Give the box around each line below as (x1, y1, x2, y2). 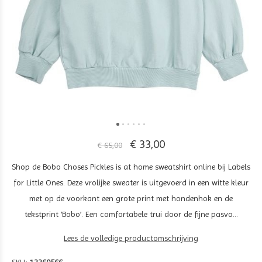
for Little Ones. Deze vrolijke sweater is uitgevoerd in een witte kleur (13, 178, 249, 187)
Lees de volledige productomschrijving (64, 233, 198, 243)
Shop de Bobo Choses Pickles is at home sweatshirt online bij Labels (12, 162, 250, 171)
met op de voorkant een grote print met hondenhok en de (29, 194, 233, 203)
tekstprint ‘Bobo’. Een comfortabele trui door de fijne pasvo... (24, 209, 238, 219)
